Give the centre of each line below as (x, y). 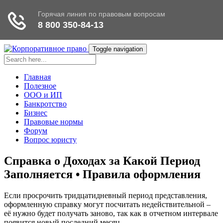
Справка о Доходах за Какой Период (102, 161)
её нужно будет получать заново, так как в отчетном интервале (111, 213)
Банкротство (45, 104)
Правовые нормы (54, 122)
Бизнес (36, 113)
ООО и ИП (43, 95)
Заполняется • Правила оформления (102, 174)
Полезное (40, 86)
